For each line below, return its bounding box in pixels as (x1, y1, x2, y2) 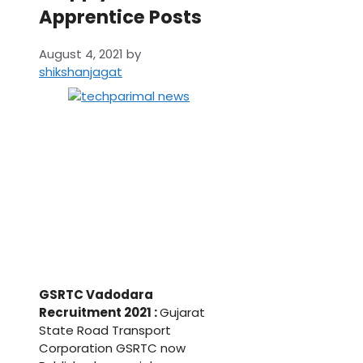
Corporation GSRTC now (39, 340, 186, 357)
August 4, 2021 (39, 45, 123, 63)
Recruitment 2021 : (39, 304, 160, 322)
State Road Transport (39, 322, 171, 340)
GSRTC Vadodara (39, 286, 153, 304)
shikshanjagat (39, 63, 122, 81)
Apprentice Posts (39, 3, 202, 30)
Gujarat (160, 304, 205, 322)
